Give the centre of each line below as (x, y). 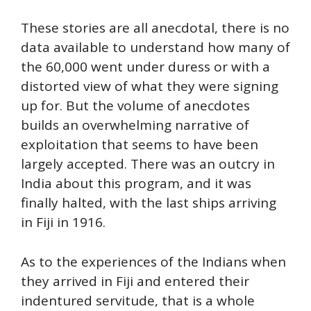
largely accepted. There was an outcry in (148, 164)
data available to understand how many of (155, 48)
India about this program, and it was (136, 184)
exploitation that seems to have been (140, 145)
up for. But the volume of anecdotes (135, 106)
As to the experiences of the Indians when (153, 261)
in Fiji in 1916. (63, 222)
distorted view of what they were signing (150, 86)
